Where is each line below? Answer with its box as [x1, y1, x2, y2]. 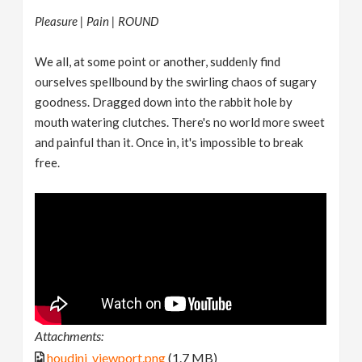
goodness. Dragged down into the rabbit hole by [35, 95, 293, 110]
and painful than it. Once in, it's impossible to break [35, 135, 304, 150]
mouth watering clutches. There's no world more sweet [35, 115, 326, 130]
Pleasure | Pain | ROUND [35, 14, 159, 29]
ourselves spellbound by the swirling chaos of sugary [35, 74, 318, 90]
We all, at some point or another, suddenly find [35, 54, 281, 69]
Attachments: [35, 328, 104, 344]
